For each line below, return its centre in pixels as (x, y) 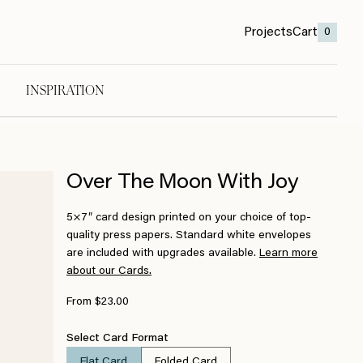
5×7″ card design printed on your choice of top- (189, 218)
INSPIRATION (65, 90)
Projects (268, 32)
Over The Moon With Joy (183, 183)
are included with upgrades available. (163, 254)
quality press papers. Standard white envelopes (189, 236)
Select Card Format (117, 339)
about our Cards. (109, 271)
